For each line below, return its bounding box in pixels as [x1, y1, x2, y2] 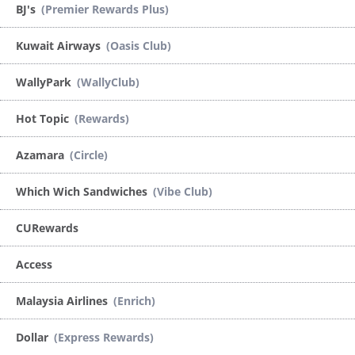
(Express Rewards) [54, 329, 154, 345]
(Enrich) [113, 292, 155, 308]
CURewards [16, 219, 78, 235]
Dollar [16, 329, 52, 345]
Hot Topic [16, 110, 72, 126]
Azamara [16, 147, 67, 162]
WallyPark [16, 74, 74, 90]
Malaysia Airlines [16, 292, 111, 308]
